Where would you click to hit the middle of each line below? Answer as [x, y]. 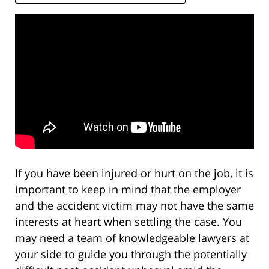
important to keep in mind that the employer [128, 189]
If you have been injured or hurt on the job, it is [134, 173]
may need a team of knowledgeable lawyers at [132, 238]
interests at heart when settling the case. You [128, 222]
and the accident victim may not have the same [134, 206]
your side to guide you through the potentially [131, 254]
